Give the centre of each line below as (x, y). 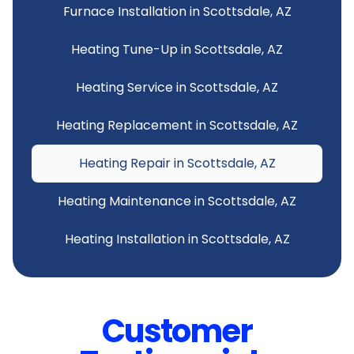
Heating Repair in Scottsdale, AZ (177, 163)
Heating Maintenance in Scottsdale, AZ (177, 201)
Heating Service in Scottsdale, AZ (177, 87)
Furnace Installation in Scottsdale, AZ (177, 11)
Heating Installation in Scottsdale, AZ (177, 239)
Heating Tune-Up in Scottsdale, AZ (177, 49)
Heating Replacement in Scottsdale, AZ (177, 125)
